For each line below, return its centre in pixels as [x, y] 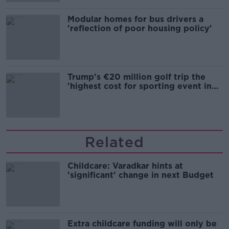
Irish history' [94, 96]
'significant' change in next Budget [141, 175]
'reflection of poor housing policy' [140, 29]
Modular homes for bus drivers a [135, 19]
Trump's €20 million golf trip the [136, 77]
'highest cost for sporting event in [140, 86]
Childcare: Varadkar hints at [125, 166]
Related [114, 142]
